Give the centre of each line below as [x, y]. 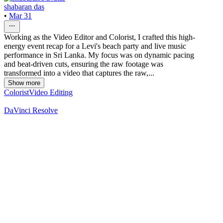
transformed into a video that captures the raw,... [79, 73]
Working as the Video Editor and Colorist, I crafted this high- [100, 37]
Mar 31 [20, 16]
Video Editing [51, 93]
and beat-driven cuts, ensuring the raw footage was [84, 64]
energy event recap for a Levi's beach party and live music [95, 46]
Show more [24, 83]
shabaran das [24, 7]
